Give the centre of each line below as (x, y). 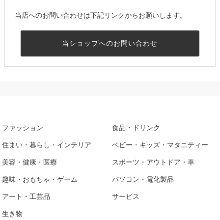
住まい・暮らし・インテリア (47, 145)
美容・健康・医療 (30, 162)
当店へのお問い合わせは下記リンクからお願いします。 (100, 15)
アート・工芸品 (26, 196)
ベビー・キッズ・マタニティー (160, 145)
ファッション (23, 127)
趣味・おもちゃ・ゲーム (40, 179)
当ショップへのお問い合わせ (110, 43)
